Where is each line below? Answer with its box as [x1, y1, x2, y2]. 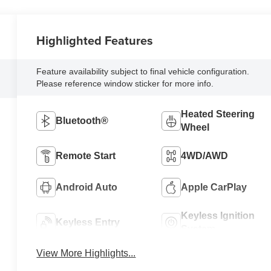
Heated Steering [180, 108, 255, 119]
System [180, 223, 215, 234]
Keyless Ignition [180, 210, 255, 221]
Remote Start [56, 150, 116, 161]
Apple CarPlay [180, 181, 247, 192]
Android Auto [56, 181, 118, 192]
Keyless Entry [56, 217, 120, 227]
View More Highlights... [36, 247, 136, 258]
